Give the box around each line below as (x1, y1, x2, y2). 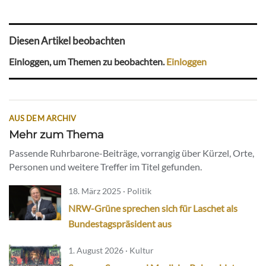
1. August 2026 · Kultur (68, 245, 154, 256)
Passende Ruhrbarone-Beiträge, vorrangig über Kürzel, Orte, (9, 147, 254, 159)
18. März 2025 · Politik (68, 186, 151, 197)
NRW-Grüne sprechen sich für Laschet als (68, 202, 237, 214)
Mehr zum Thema (9, 128, 104, 142)
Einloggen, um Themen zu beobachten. (9, 56, 166, 68)
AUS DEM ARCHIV (9, 113, 77, 123)
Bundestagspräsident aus (68, 218, 172, 230)
